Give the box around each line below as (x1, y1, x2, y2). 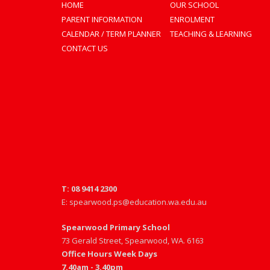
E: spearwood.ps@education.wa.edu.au (61, 196, 207, 207)
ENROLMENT (170, 14, 215, 25)
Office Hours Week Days (61, 248, 157, 259)
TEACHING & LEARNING (170, 28, 252, 39)
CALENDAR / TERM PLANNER (61, 28, 161, 39)
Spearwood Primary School (61, 222, 170, 233)
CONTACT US (61, 43, 108, 54)
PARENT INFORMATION (61, 14, 142, 25)
